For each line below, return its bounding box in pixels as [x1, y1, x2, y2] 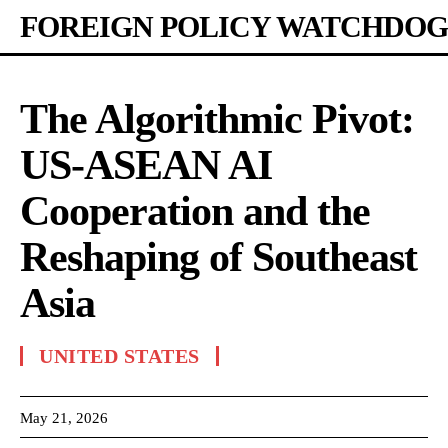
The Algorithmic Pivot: [20, 96, 414, 142]
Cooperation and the [20, 188, 370, 234]
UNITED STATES [39, 345, 200, 367]
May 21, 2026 [20, 409, 108, 426]
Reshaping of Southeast [20, 234, 417, 280]
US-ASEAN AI [20, 142, 272, 188]
